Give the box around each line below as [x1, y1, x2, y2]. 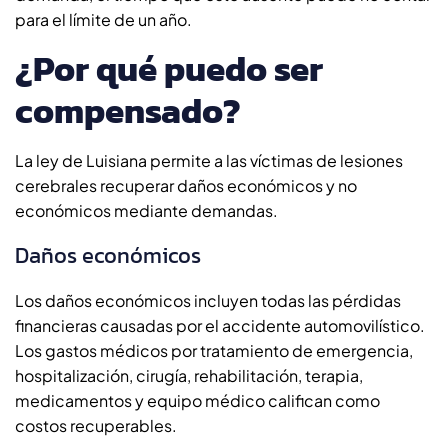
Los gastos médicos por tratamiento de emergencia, [15, 339, 413, 361]
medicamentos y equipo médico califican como [15, 389, 380, 411]
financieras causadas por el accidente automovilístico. [15, 314, 425, 336]
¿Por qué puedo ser [15, 41, 323, 95]
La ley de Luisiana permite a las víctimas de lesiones [15, 149, 403, 171]
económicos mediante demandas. [15, 199, 281, 221]
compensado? [15, 83, 241, 137]
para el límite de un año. [15, 8, 195, 30]
